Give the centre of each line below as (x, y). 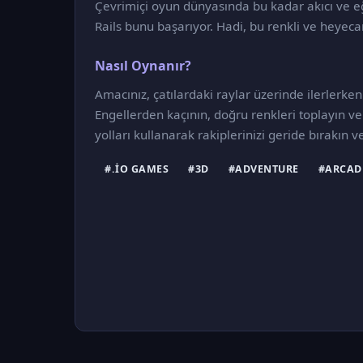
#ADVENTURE (263, 169)
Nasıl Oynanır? (143, 66)
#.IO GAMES (137, 169)
